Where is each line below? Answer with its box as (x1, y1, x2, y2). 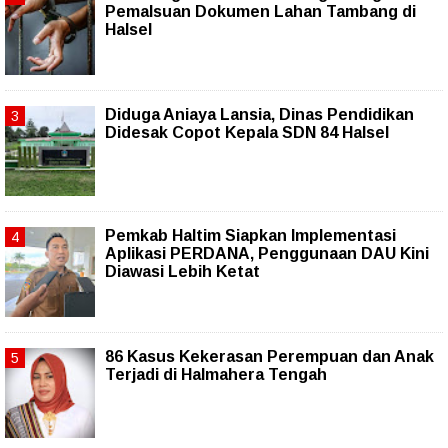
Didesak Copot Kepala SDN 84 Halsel (105, 123, 389, 141)
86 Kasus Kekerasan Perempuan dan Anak (105, 347, 434, 365)
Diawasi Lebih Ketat (105, 262, 260, 280)
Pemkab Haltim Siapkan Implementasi (105, 226, 396, 244)
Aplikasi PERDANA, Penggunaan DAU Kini (105, 244, 429, 262)
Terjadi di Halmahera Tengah (105, 365, 327, 383)
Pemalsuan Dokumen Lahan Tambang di (105, 2, 416, 20)
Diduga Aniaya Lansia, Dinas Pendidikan (105, 105, 414, 123)
